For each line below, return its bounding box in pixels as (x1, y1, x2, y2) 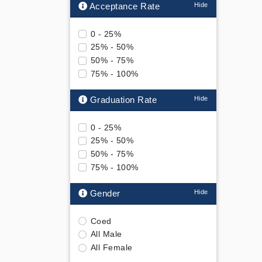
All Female (90, 243, 133, 253)
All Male (90, 229, 122, 239)
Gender (87, 188, 120, 198)
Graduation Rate (87, 94, 157, 105)
